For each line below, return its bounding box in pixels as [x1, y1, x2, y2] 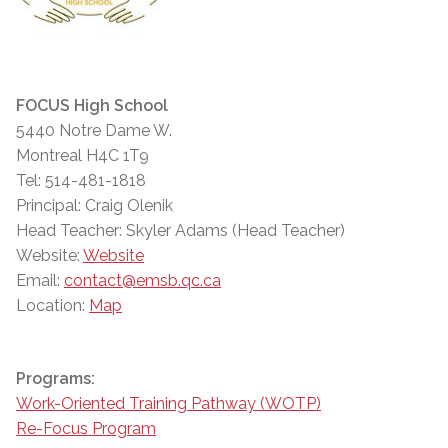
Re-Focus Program [16, 419, 156, 439]
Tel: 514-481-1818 [16, 171, 146, 191]
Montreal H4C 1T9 [16, 146, 149, 166]
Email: [16, 271, 64, 291]
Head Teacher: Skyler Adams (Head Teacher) [16, 221, 345, 241]
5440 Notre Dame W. [16, 121, 172, 141]
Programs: [16, 369, 95, 389]
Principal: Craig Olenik [16, 196, 173, 216]
